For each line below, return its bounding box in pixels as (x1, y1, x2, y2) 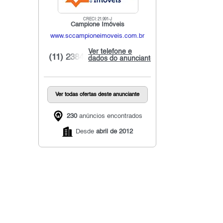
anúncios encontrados (77, 112, 142, 119)
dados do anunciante (88, 55, 155, 63)
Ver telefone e (88, 48, 132, 56)
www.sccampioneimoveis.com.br (50, 33, 145, 40)
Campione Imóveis (70, 21, 124, 28)
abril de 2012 (96, 128, 133, 135)
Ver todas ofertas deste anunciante (55, 92, 140, 98)
